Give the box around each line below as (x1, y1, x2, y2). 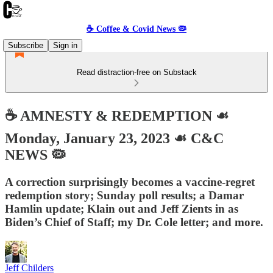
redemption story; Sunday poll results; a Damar (5, 188, 244, 202)
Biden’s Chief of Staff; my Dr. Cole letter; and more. (5, 215, 263, 229)
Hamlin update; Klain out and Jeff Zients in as (5, 202, 238, 215)
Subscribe (8, 41, 43, 50)
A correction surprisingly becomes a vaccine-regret (5, 175, 255, 188)
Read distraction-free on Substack (76, 68, 197, 77)
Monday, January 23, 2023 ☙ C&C (5, 130, 224, 146)
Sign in (53, 41, 77, 50)
